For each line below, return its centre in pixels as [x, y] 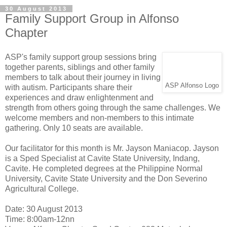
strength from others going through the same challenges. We [113, 107]
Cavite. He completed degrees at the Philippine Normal [104, 168]
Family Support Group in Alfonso [92, 18]
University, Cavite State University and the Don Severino [106, 178]
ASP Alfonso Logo [192, 85]
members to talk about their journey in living [83, 77]
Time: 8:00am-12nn [40, 219]
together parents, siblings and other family [80, 67]
